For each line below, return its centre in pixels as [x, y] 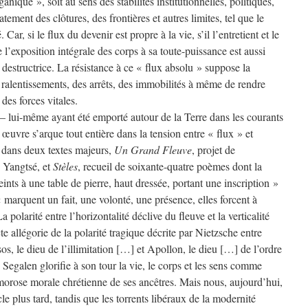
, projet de [213, 150]
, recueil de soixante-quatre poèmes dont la [170, 166]
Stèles [65, 166]
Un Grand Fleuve [153, 150]
